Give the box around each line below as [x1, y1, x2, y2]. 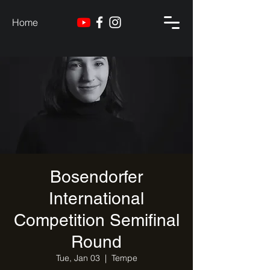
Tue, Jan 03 [55, 253, 100, 263]
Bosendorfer [50, 167, 143, 186]
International [49, 189, 144, 208]
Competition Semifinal [13, 210, 180, 230]
